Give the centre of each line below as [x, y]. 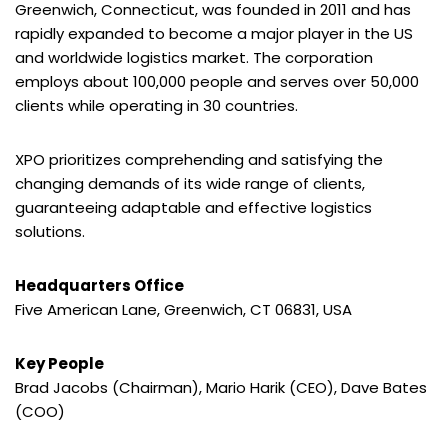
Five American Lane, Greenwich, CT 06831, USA [183, 310]
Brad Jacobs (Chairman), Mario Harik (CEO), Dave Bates [221, 388]
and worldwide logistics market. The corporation [194, 58]
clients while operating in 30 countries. [156, 106]
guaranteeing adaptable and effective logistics [193, 208]
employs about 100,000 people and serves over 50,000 [217, 82]
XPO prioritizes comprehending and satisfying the [199, 160]
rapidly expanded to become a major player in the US [214, 34]
